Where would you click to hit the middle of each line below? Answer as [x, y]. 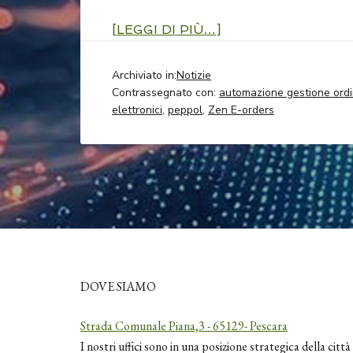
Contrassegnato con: [165, 93]
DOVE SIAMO [118, 287]
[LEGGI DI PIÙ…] [166, 30]
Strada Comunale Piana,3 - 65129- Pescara [184, 326]
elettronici [137, 110]
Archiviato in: [144, 76]
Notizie [194, 76]
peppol [185, 110]
